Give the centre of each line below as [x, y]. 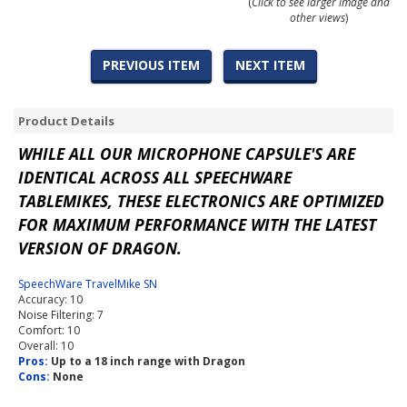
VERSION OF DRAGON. [100, 248]
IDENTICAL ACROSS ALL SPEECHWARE [155, 178]
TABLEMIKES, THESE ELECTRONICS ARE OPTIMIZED [201, 201]
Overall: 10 [46, 346]
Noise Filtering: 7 [61, 315]
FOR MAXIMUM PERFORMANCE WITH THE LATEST [197, 225]
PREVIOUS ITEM [151, 65]
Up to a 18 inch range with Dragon [148, 362]
